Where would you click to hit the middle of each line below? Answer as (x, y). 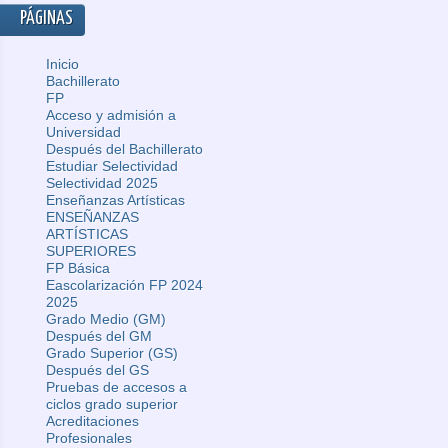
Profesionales (89, 438)
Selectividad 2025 (102, 183)
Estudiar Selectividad (112, 166)
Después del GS (97, 370)
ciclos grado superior (112, 404)
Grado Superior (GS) (112, 353)
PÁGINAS (46, 19)
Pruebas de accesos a (116, 387)
